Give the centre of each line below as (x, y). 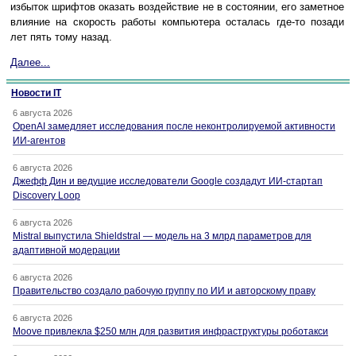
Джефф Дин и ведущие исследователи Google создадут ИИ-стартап (168, 182)
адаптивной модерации (66, 251)
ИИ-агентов (39, 141)
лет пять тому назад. (61, 37)
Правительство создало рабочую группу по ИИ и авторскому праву (164, 291)
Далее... (30, 63)
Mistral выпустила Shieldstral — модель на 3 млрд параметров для (162, 236)
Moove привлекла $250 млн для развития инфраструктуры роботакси (170, 332)
